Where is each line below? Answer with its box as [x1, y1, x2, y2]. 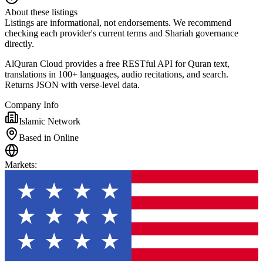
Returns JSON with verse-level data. [5, 79, 140, 90]
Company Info [5, 99, 59, 110]
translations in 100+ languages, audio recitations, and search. [5, 69, 228, 79]
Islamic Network [19, 116, 80, 126]
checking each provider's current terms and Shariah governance [5, 28, 238, 38]
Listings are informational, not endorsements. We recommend [5, 17, 231, 28]
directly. [5, 38, 34, 49]
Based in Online [19, 132, 79, 143]
